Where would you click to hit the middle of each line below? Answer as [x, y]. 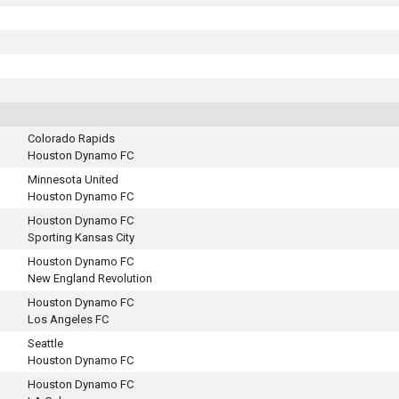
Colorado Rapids [71, 138]
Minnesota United [73, 179]
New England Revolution [90, 278]
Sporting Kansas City [81, 237]
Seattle [45, 343]
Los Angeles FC [68, 319]
